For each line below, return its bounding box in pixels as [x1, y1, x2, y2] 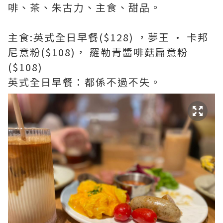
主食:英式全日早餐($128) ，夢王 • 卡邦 [8, 30, 209, 45]
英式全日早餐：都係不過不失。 [8, 75, 161, 90]
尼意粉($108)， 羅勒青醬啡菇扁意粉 [8, 45, 188, 60]
